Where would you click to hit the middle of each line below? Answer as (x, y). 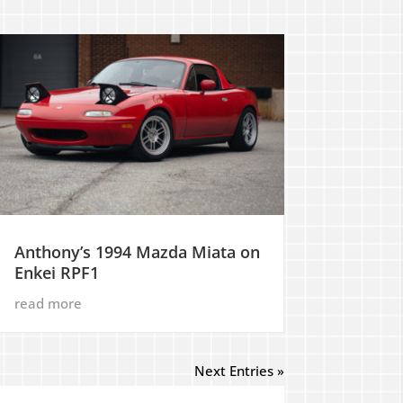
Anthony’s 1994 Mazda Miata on (137, 251)
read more (48, 303)
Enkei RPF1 (56, 272)
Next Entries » (239, 370)
